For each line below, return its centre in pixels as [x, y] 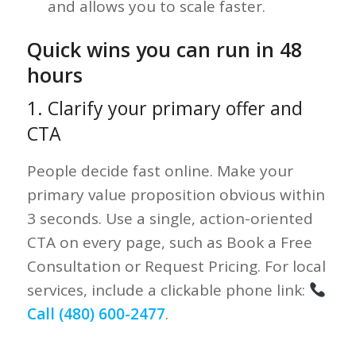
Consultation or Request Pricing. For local [176, 267]
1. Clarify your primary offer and [164, 108]
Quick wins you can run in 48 [164, 50]
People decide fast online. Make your [160, 171]
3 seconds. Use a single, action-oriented [170, 219]
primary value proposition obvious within [176, 195]
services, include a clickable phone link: [168, 290]
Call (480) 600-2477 [96, 314]
